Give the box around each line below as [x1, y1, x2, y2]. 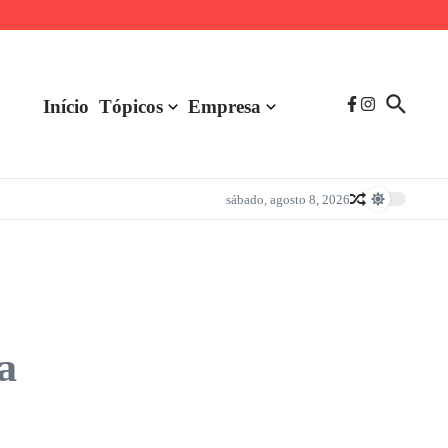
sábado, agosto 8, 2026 [226, 191, 350, 207]
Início [43, 95, 89, 117]
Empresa [188, 95, 261, 117]
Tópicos [99, 95, 163, 117]
